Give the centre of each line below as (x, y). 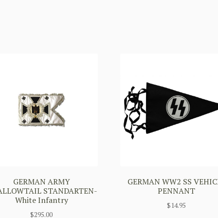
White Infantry (41, 200)
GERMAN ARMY (41, 182)
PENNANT (177, 191)
